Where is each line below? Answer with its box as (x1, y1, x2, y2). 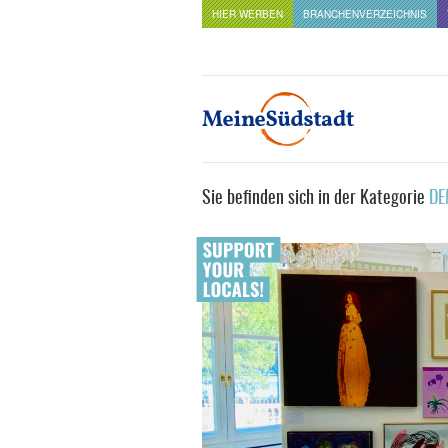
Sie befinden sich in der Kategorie (202, 190, 425, 208)
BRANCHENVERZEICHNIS (303, 7, 427, 21)
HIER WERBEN (212, 7, 283, 21)
